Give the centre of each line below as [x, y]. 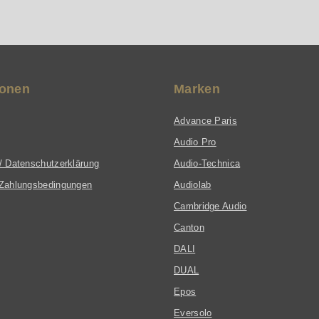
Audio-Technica [207, 164]
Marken [197, 89]
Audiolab [193, 185]
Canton [189, 228]
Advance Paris [205, 121]
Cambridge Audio [210, 206]
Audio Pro [195, 142]
